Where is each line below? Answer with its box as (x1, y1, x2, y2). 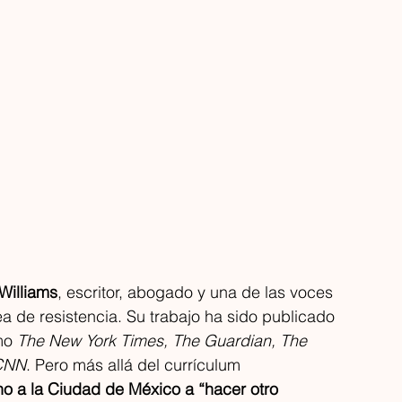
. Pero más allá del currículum (26, 354, 245, 375)
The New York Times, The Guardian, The (17, 329, 311, 351)
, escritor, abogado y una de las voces (57, 281, 337, 302)
